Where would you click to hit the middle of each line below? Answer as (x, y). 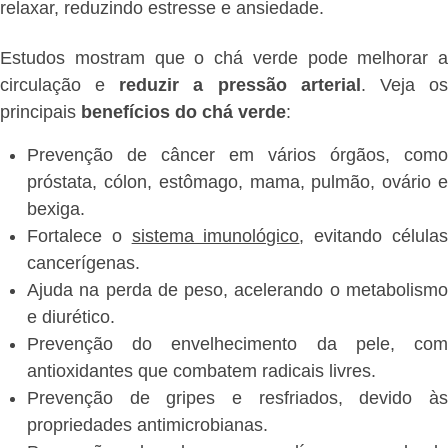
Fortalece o (79, 235)
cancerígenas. (83, 262)
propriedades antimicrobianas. (147, 424)
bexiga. (56, 208)
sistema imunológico (215, 235)
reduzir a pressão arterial (240, 84)
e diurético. (71, 316)
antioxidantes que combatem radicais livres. (201, 370)
